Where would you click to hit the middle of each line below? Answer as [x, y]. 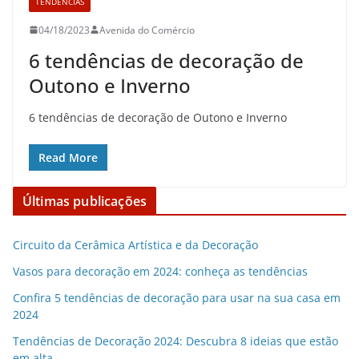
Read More [68, 157]
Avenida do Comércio [147, 30]
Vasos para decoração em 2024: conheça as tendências [160, 271]
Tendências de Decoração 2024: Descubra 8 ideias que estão [175, 341]
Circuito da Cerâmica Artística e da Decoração [135, 244]
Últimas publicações [85, 201]
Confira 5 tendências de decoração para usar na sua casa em [177, 297]
